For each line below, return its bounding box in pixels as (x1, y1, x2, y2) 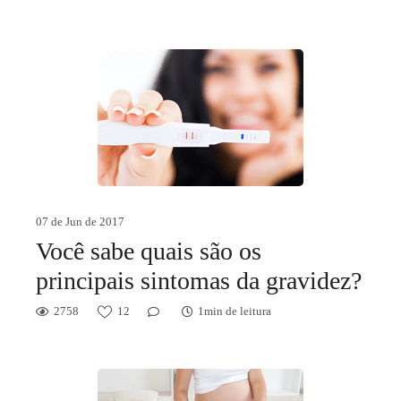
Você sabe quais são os (36, 237, 261, 265)
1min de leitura (198, 304, 271, 318)
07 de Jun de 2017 (36, 215, 124, 228)
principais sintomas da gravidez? (36, 267, 362, 294)
